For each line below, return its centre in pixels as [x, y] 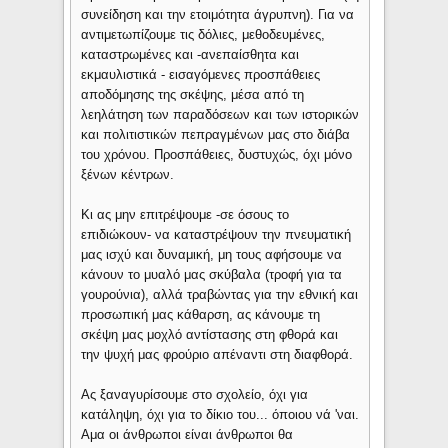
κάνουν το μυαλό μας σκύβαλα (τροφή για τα [212, 275]
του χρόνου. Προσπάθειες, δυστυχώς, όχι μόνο [217, 155]
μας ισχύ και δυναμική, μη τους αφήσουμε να [212, 255]
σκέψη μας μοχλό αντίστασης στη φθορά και [210, 335]
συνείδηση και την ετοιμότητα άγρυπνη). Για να [218, 15]
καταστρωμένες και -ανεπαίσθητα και [190, 55]
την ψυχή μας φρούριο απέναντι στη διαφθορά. [217, 355]
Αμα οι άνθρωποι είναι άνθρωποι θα [187, 435]
